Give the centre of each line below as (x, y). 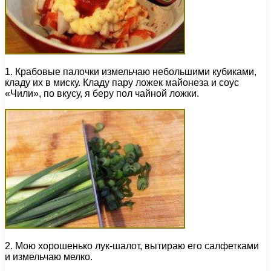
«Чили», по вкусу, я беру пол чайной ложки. (102, 94)
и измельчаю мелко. (49, 257)
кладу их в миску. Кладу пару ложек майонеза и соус (122, 83)
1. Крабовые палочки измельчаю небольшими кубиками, (131, 72)
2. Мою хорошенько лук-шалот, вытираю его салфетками (132, 246)
